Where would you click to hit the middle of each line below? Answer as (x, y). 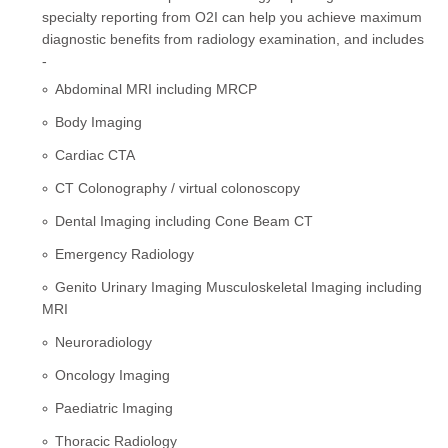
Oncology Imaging (113, 374)
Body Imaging (99, 121)
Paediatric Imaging (114, 407)
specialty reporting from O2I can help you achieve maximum (232, 16)
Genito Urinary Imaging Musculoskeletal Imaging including (239, 286)
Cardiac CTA (95, 154)
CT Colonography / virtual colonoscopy (178, 187)
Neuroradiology (104, 341)
